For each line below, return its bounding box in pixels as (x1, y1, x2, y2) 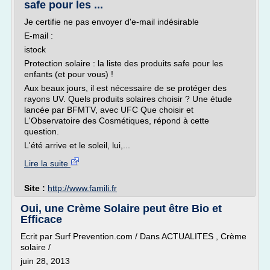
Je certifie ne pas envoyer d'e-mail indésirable (24, 17, 199, 27)
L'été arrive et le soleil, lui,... (24, 140, 130, 150)
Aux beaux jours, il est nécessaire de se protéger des (24, 83, 227, 93)
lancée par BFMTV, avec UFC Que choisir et (24, 105, 193, 115)
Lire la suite (24, 159, 71, 168)
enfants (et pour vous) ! (24, 69, 113, 79)
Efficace (20, 213, 62, 225)
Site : (24, 183, 48, 193)
